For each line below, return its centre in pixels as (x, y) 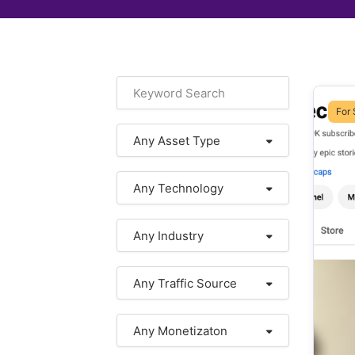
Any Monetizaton (180, 331)
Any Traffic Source (185, 283)
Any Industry (168, 236)
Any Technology (178, 188)
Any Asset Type (177, 141)
